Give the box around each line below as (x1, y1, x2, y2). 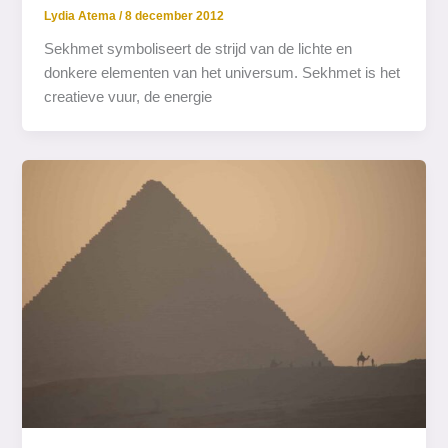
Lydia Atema (44, 8, 120, 23)
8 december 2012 (125, 8, 225, 23)
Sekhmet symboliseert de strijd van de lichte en (44, 40, 353, 57)
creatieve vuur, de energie (44, 88, 213, 105)
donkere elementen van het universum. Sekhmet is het (44, 64, 401, 81)
